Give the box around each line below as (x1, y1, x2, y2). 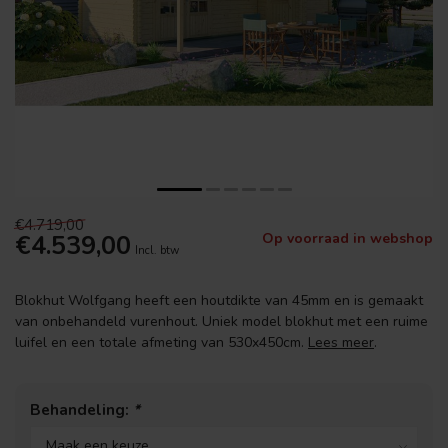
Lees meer (308, 333, 374, 352)
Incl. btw (135, 243, 179, 258)
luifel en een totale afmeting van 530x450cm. (15, 333, 308, 352)
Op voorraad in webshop (262, 229, 433, 248)
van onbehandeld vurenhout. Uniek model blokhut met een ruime (15, 312, 428, 331)
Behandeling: (30, 399, 133, 420)
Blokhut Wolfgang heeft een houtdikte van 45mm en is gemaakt (15, 291, 423, 310)
